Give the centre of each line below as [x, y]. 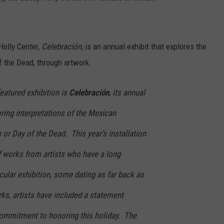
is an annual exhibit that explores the [146, 47]
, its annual [127, 93]
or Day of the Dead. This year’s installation [73, 134]
